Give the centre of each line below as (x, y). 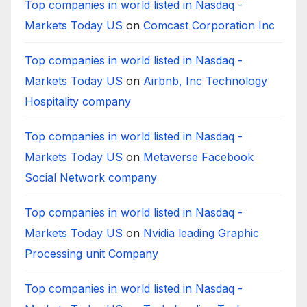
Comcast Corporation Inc (209, 26)
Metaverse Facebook (198, 157)
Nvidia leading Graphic (201, 233)
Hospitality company (78, 102)
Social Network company (91, 178)
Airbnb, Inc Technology (205, 81)
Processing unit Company (91, 254)
